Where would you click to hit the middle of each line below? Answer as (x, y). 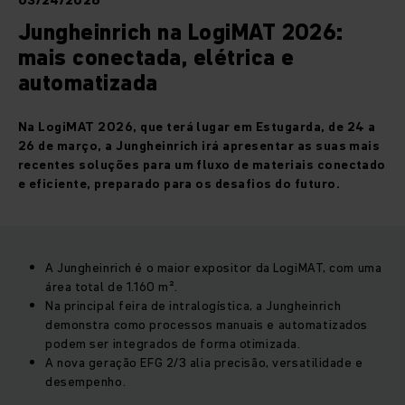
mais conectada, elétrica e (156, 58)
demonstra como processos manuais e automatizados (207, 325)
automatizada (88, 83)
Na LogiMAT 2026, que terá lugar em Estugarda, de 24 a (197, 127)
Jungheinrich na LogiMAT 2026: (181, 33)
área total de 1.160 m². (112, 287)
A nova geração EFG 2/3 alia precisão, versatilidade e (204, 363)
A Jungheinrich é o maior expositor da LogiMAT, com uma (214, 268)
